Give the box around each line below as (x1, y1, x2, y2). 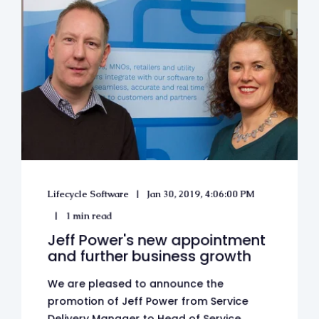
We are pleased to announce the (47, 276, 224, 291)
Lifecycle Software (47, 187, 130, 201)
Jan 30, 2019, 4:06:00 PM (147, 187, 255, 201)
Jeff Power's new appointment (47, 230, 266, 251)
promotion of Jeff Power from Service (47, 294, 249, 309)
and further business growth (47, 246, 251, 267)
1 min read (66, 209, 113, 222)
